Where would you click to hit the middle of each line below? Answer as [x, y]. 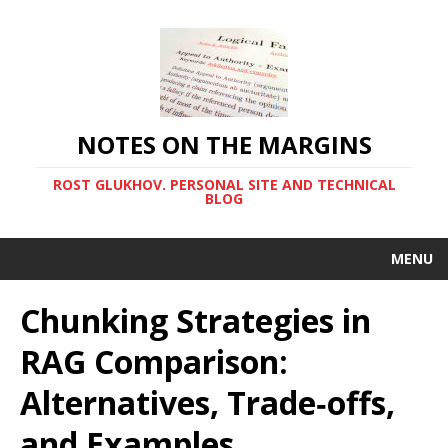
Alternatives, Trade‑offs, [207, 402]
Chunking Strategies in [195, 320]
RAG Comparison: [154, 361]
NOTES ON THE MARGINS [224, 144]
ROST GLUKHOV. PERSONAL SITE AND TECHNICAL [224, 184]
